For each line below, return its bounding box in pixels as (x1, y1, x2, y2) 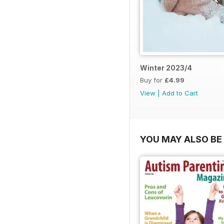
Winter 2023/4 (140, 63, 192, 72)
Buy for (140, 75, 164, 84)
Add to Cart (162, 88, 198, 97)
